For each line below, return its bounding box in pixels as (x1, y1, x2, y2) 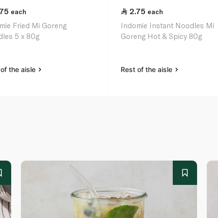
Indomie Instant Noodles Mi (121, 21, 215, 30)
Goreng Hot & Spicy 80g (121, 32, 202, 41)
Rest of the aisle (121, 65, 175, 74)
